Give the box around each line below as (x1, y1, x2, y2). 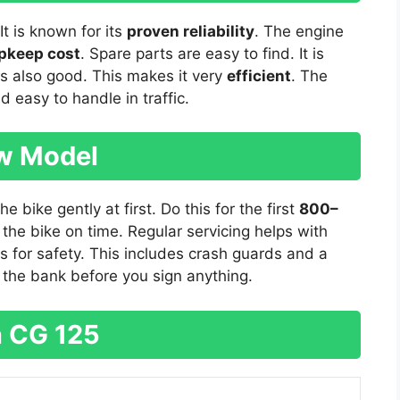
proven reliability (127, 21, 254, 40)
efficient (227, 66, 291, 85)
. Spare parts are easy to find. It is (80, 44, 324, 62)
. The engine (254, 21, 344, 40)
